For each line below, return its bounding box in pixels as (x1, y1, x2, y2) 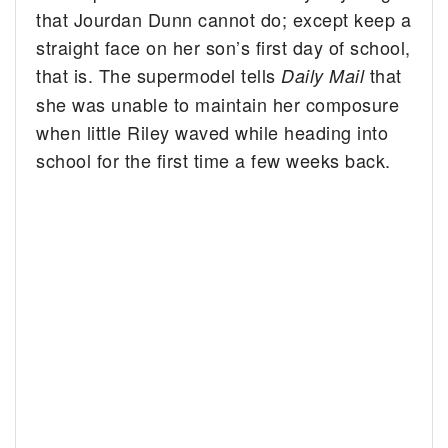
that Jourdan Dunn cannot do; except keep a (36, 5, 412, 32)
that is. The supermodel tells (36, 61, 282, 88)
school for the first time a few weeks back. (36, 146, 391, 173)
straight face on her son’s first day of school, (36, 33, 411, 60)
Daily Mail (281, 62, 370, 88)
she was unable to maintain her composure (36, 90, 400, 117)
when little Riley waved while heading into (36, 118, 389, 145)
